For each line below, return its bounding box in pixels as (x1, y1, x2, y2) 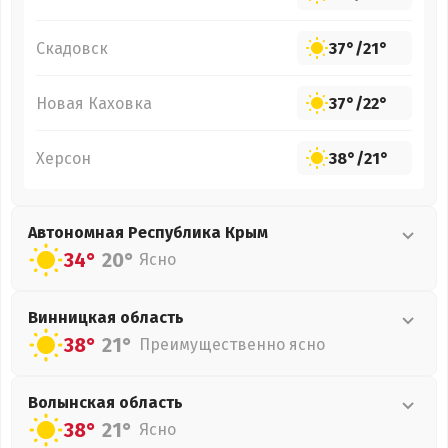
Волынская (28, 393, 119, 412)
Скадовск (36, 38, 108, 58)
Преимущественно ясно (139, 335, 325, 354)
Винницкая (28, 308, 120, 327)
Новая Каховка (36, 93, 152, 113)
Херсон (36, 148, 91, 168)
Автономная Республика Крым (28, 223, 268, 242)
